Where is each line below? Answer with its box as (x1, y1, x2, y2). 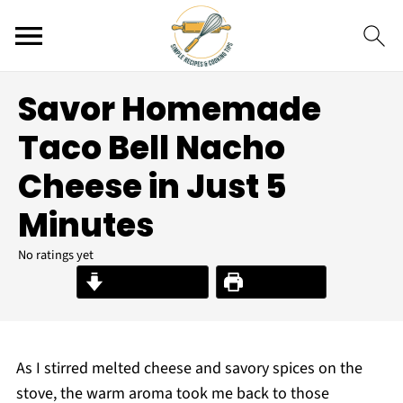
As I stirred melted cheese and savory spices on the (15, 357, 363, 380)
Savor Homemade (18, 86, 321, 132)
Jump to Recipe (103, 272, 201, 292)
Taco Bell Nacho (18, 125, 285, 171)
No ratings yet (18, 246, 94, 264)
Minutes (18, 202, 154, 248)
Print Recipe (242, 272, 318, 292)
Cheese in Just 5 (18, 164, 287, 210)
